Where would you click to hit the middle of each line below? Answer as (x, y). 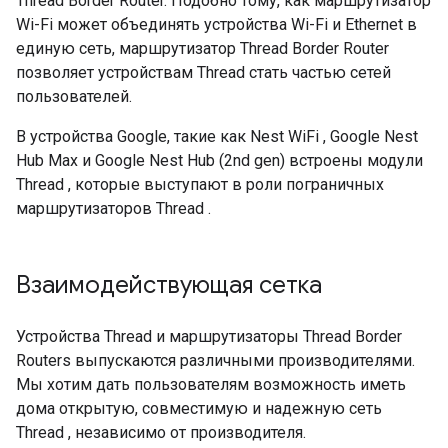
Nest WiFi (284, 136)
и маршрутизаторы (227, 336)
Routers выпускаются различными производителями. (215, 360)
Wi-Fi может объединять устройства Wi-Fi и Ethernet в (216, 24)
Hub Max (47, 160)
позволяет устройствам (106, 72)
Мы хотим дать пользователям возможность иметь (211, 384)
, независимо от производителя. (185, 432)
